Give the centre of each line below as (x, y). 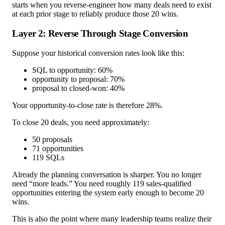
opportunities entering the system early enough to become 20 (108, 192)
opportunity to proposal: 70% (78, 79)
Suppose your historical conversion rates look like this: (98, 53)
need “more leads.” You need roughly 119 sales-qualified (102, 183)
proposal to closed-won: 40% (78, 88)
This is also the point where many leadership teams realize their (112, 218)
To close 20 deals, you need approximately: (81, 122)
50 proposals (52, 139)
